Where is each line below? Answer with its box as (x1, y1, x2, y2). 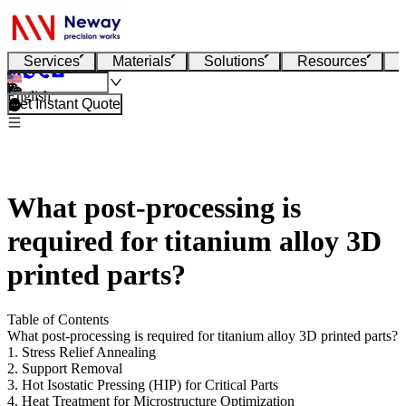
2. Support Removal (7, 360, 122, 376)
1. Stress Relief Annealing (7, 343, 156, 360)
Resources (297, 53, 367, 69)
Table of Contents (7, 311, 109, 327)
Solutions (204, 53, 265, 69)
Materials (112, 53, 171, 69)
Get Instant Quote (9, 96, 121, 111)
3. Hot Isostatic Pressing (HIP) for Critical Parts (7, 376, 278, 392)
